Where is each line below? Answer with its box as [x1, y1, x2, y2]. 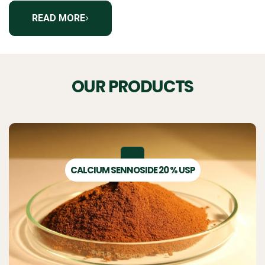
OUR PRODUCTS [71, 75, 194, 98]
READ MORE [32, 12, 85, 24]
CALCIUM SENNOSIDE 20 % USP [70, 164, 195, 176]
